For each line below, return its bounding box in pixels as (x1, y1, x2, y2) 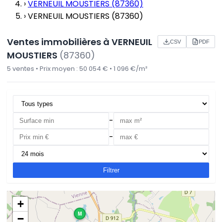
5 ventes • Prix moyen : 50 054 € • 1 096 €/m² (7, 64, 148, 73)
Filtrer (103, 166, 119, 174)
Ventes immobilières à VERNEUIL (7, 36, 152, 48)
